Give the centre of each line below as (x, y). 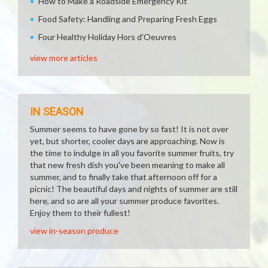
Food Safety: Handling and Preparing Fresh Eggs (128, 19)
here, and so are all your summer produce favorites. (124, 201)
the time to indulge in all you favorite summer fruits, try (132, 153)
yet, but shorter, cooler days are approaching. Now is (127, 141)
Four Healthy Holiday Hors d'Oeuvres (107, 37)
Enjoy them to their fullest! (80, 213)
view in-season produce (74, 231)
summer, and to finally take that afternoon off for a (124, 177)
